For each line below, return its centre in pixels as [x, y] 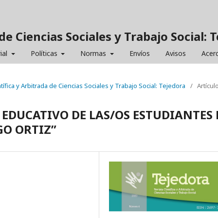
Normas [94, 53]
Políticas [45, 53]
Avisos [175, 53]
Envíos [139, 53]
